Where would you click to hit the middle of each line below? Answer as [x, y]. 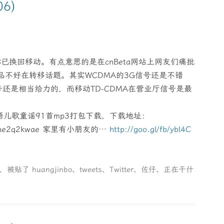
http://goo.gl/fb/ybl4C [150, 129]
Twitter [122, 169]
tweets [91, 169]
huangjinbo [52, 169]
